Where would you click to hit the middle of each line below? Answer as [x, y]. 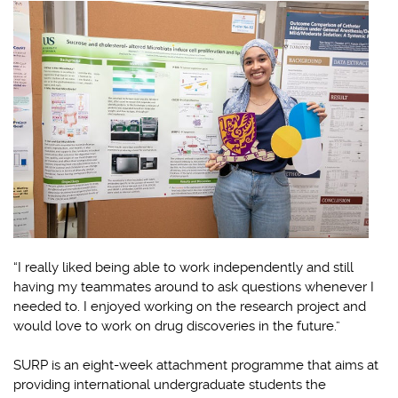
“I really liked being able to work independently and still [183, 267]
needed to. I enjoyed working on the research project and [190, 306]
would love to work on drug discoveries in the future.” [177, 326]
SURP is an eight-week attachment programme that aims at [196, 365]
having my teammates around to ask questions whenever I [194, 287]
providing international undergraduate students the [170, 384]
